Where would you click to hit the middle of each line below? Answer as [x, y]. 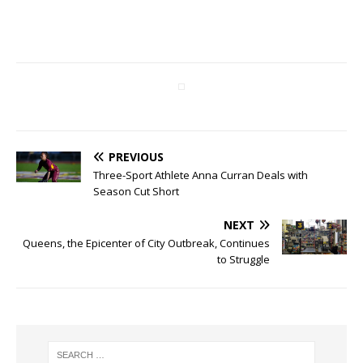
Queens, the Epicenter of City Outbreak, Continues [146, 243]
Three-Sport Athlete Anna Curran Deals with [201, 175]
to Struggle [243, 259]
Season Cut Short [136, 191]
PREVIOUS [136, 156]
